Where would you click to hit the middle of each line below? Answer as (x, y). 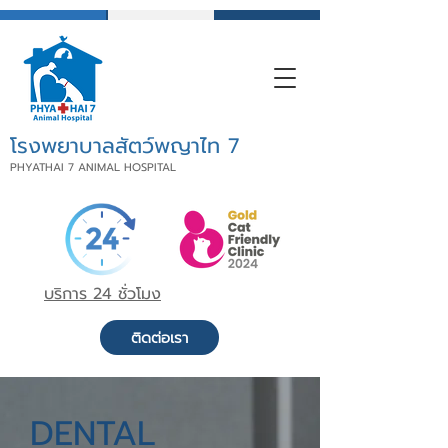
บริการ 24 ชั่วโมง (102, 294)
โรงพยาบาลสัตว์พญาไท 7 (124, 146)
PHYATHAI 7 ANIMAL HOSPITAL (93, 167)
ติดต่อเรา (159, 337)
